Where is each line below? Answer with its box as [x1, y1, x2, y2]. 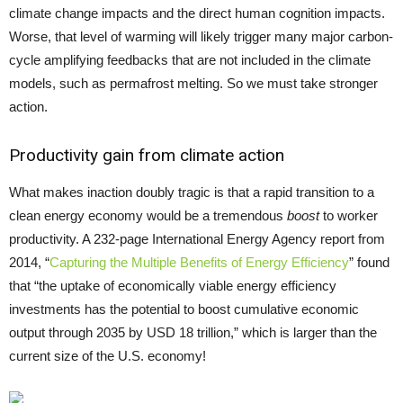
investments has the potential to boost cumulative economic [9, 301, 359, 318]
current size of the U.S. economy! [9, 348, 206, 364]
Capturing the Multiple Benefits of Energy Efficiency [49, 255, 349, 271]
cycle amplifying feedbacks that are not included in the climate [9, 52, 371, 68]
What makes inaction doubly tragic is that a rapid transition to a [9, 184, 374, 201]
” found [349, 255, 390, 271]
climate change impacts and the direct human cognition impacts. [9, 5, 385, 22]
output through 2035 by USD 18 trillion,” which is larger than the [9, 325, 377, 341]
